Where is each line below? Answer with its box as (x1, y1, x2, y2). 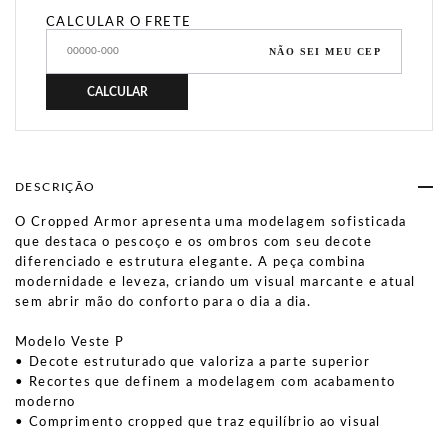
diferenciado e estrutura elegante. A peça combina (15, 256, 366, 269)
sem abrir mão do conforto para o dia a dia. (15, 296, 312, 309)
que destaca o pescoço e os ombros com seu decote (15, 236, 373, 249)
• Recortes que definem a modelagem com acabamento (15, 376, 396, 389)
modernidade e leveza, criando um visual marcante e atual (15, 276, 416, 289)
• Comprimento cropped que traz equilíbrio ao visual (15, 416, 381, 429)
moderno (15, 396, 76, 409)
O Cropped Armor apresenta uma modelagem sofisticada (15, 216, 407, 229)
